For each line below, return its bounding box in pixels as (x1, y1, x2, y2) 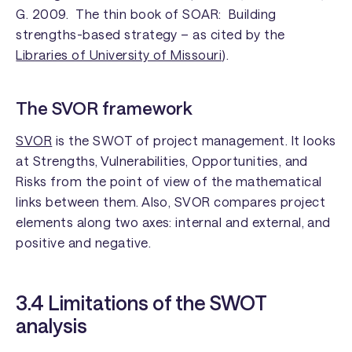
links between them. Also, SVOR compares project (16, 194, 325, 210)
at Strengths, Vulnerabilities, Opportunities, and (16, 153, 308, 169)
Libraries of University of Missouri (16, 47, 222, 63)
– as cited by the (181, 27, 285, 42)
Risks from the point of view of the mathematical (16, 174, 322, 189)
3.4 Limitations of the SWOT (16, 291, 267, 315)
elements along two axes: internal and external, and (16, 214, 331, 230)
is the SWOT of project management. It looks (52, 133, 336, 148)
